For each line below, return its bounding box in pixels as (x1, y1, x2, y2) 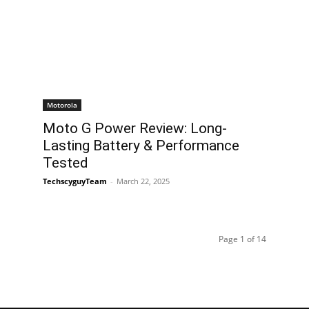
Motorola (47, 100, 77, 110)
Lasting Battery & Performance (43, 137, 239, 154)
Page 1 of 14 (219, 233, 266, 246)
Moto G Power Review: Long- (43, 120, 227, 137)
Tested (43, 154, 88, 172)
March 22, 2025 (117, 176, 170, 187)
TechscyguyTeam (43, 176, 107, 187)
